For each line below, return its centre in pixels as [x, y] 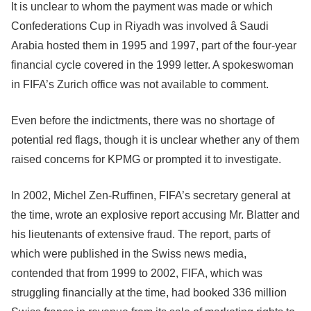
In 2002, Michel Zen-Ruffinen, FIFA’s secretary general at [151, 195]
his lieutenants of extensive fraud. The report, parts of [141, 234]
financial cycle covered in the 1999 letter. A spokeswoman [152, 65]
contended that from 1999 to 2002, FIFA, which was [137, 273]
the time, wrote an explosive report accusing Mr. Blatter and [155, 215]
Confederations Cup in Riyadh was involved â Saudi [140, 26]
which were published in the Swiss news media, [129, 254]
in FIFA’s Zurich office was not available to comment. [140, 84]
